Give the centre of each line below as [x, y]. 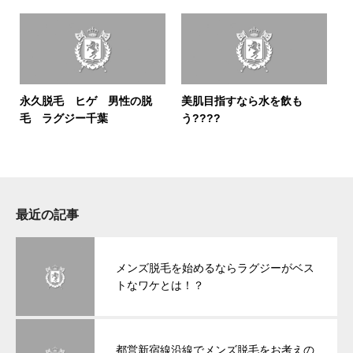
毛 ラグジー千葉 [64, 118]
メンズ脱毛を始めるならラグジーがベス [215, 268]
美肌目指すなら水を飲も [242, 101]
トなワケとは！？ [160, 285]
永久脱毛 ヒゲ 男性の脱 [86, 101]
